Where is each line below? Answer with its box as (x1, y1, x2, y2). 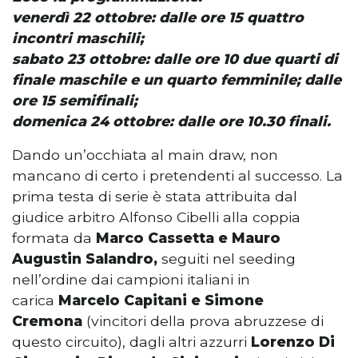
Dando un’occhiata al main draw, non (12, 146, 278, 164)
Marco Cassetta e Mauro (96, 229, 280, 247)
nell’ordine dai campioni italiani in (12, 271, 250, 288)
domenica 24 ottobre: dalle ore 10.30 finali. (12, 113, 331, 130)
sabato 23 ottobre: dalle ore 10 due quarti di (12, 50, 338, 68)
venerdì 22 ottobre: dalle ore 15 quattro (12, 9, 304, 26)
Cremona (12, 312, 82, 330)
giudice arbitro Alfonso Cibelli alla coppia (12, 209, 300, 226)
